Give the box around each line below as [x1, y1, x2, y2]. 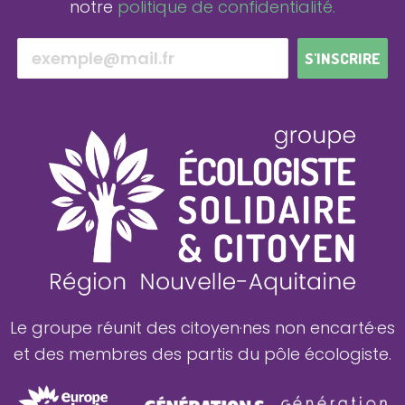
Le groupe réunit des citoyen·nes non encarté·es [10, 316, 395, 339]
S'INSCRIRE [305, 49, 381, 69]
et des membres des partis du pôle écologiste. [14, 342, 391, 365]
